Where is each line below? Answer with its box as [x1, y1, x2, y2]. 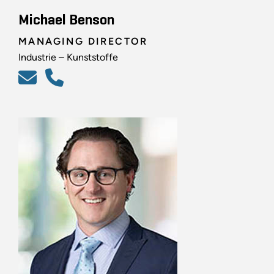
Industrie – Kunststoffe [18, 51, 118, 64]
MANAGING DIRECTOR [18, 35, 148, 48]
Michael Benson [18, 13, 114, 28]
